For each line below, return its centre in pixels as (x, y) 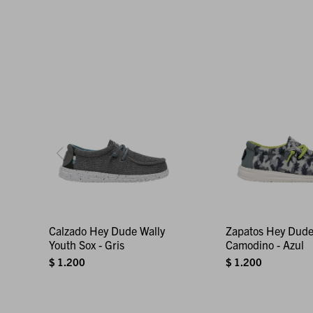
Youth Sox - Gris (87, 244)
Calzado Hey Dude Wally (107, 230)
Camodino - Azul (264, 244)
